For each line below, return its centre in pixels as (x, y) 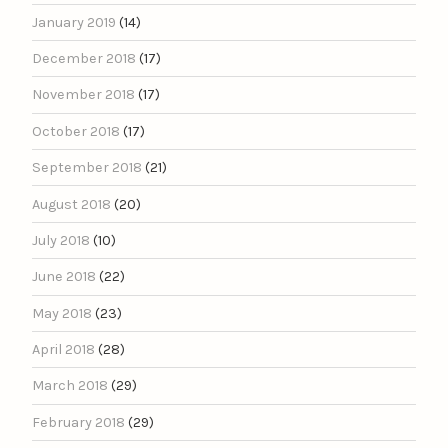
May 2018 (62, 313)
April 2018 (63, 350)
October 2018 (76, 131)
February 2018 (78, 422)
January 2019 (74, 22)
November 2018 (83, 95)
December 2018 (84, 59)
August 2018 (71, 204)
